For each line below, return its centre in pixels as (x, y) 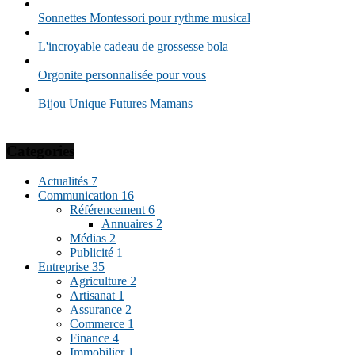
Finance (91, 338)
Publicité (93, 253)
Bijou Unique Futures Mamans (115, 103)
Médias (90, 239)
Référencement (109, 210)
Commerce (99, 324)
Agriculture (100, 281)
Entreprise (65, 267)
